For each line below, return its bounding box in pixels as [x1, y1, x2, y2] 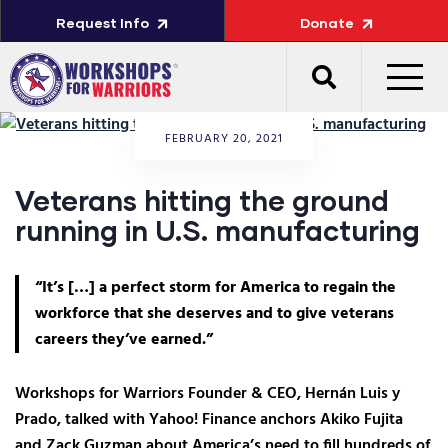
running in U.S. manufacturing [15, 213, 420, 247]
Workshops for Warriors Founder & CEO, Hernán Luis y [15, 381, 400, 407]
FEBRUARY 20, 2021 [165, 129, 283, 149]
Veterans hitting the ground [15, 183, 389, 217]
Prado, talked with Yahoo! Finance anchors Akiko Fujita [15, 407, 403, 433]
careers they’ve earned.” [35, 327, 213, 353]
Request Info [56, 14, 149, 31]
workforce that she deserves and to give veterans [35, 301, 394, 327]
